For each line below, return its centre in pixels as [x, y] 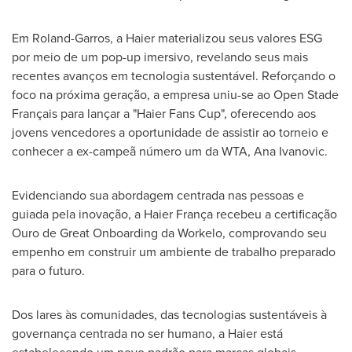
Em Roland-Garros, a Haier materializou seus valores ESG [167, 38]
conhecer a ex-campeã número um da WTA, [133, 151]
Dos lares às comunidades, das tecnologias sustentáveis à [169, 314]
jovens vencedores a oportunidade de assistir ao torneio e [170, 132]
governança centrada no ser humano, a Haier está [147, 333]
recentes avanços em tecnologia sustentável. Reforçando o [174, 75]
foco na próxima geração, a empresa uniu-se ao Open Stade [175, 94]
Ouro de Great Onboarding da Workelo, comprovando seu [169, 233]
